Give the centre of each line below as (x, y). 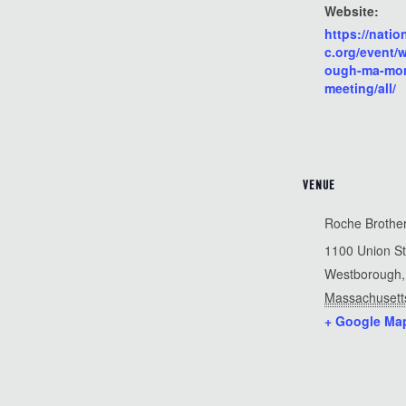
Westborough (363, 274)
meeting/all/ (361, 88)
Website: (352, 11)
